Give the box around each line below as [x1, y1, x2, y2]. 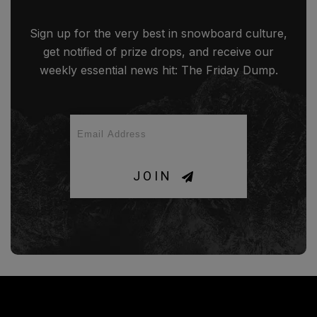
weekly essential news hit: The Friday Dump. [39, 63, 278, 78]
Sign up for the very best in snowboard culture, [30, 26, 287, 41]
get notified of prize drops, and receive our [43, 45, 274, 59]
